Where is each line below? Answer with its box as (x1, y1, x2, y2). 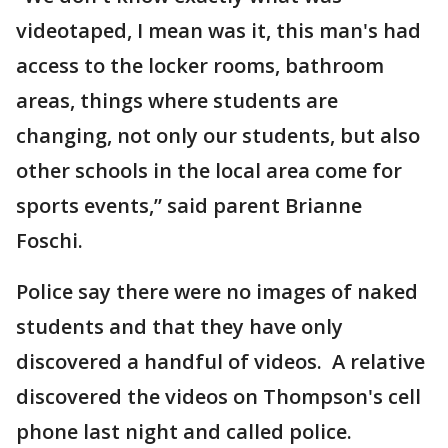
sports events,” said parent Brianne (16, 192, 362, 219)
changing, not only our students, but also (16, 122, 420, 149)
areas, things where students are (16, 87, 338, 114)
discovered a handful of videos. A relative (16, 348, 425, 375)
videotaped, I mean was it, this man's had (16, 17, 421, 44)
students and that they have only (16, 313, 343, 340)
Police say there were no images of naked (16, 278, 418, 305)
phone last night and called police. (16, 418, 352, 445)
